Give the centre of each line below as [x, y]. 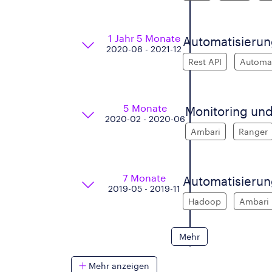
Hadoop [205, 201]
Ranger [253, 131]
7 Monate [144, 178]
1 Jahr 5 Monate [144, 38]
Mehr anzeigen [118, 266]
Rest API [205, 62]
